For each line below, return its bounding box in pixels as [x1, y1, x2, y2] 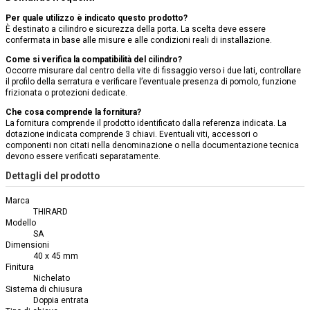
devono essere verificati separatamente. [6, 152, 161, 162]
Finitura [6, 262, 34, 273]
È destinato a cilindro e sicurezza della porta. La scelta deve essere [6, 24, 266, 35]
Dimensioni [6, 240, 49, 250]
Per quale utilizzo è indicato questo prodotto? [6, 13, 188, 24]
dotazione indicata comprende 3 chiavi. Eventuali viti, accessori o [6, 129, 257, 140]
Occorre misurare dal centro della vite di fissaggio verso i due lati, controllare [6, 66, 301, 76]
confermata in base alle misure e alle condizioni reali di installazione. [6, 35, 272, 46]
